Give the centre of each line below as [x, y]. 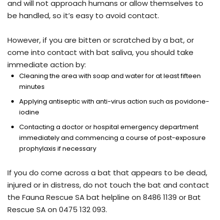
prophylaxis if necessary [58, 149]
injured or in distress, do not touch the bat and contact [108, 185]
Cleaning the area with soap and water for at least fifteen [110, 76]
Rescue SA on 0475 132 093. [57, 210]
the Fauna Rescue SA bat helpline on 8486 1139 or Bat [104, 197]
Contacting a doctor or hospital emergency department [109, 127]
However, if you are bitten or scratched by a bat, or [101, 40]
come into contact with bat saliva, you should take [100, 53]
